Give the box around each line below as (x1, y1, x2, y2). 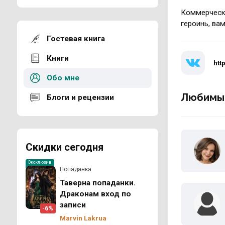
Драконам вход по (60, 189, 131, 198)
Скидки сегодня (26, 141, 103, 153)
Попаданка (60, 166, 91, 173)
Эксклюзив (28, 160, 52, 165)
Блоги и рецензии (46, 93, 114, 102)
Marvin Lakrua (60, 213, 106, 222)
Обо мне (46, 73, 79, 83)
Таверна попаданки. (60, 178, 136, 187)
